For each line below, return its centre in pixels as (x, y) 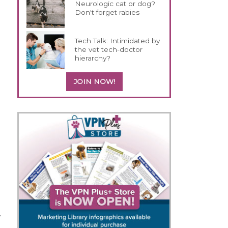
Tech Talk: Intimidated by (118, 40)
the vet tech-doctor (109, 49)
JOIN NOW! (94, 81)
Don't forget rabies (107, 12)
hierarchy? (93, 58)
